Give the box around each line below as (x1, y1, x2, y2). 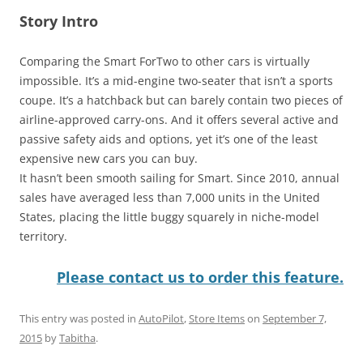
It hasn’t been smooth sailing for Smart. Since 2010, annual (19, 169, 340, 186)
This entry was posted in (19, 310, 139, 326)
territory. (19, 228, 67, 244)
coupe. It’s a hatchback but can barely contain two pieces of (19, 92, 343, 108)
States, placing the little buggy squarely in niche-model (19, 208, 319, 224)
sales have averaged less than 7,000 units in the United (19, 189, 320, 205)
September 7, (263, 310, 327, 326)
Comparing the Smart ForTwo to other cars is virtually (19, 53, 310, 69)
